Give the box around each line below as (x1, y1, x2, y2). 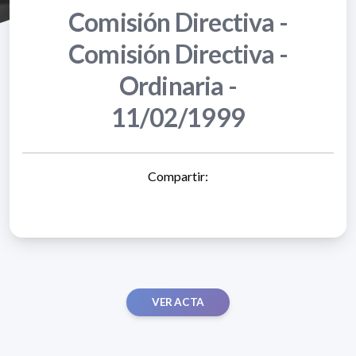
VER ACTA (152, 295, 204, 308)
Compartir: (148, 168, 208, 184)
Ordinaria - (118, 69, 238, 101)
